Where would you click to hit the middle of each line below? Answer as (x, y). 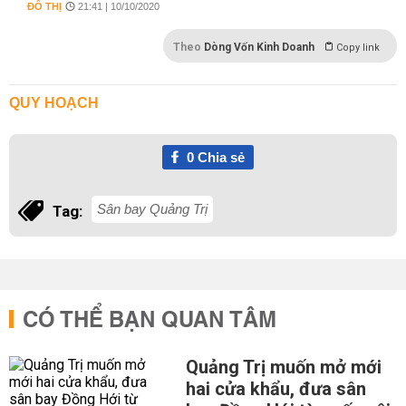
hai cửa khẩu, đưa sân (275, 389)
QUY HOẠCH (54, 103)
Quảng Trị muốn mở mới (283, 367)
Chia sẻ (219, 157)
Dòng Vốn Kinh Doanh (259, 47)
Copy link (358, 48)
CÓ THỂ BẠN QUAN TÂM (150, 321)
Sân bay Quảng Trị (152, 209)
